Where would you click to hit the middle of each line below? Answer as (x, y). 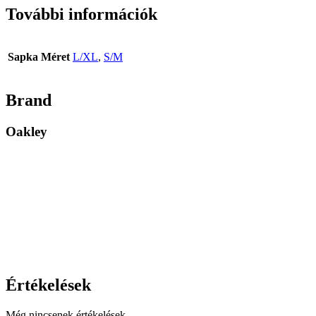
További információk (81, 14)
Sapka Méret (39, 57)
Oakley (26, 132)
